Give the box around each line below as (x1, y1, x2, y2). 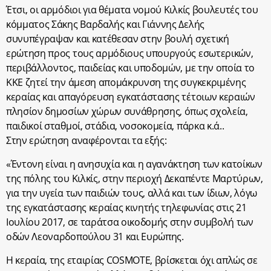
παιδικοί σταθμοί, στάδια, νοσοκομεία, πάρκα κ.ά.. (6, 119, 224, 132)
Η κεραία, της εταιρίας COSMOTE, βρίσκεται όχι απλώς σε (6, 253, 258, 267)
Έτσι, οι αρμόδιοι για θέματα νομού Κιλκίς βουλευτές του (6, 3, 258, 16)
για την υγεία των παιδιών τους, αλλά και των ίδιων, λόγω (6, 186, 258, 200)
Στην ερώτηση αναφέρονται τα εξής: (6, 134, 167, 147)
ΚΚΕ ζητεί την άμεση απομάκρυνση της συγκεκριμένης (6, 76, 246, 89)
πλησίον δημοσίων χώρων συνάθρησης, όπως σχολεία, (6, 105, 248, 118)
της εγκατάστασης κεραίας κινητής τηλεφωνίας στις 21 (6, 201, 247, 214)
